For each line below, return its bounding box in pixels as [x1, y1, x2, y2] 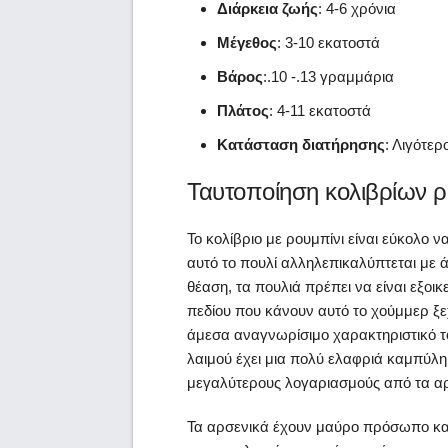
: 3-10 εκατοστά [277, 34, 380, 52]
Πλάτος [217, 102, 269, 120]
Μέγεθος [217, 34, 277, 52]
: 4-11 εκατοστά [269, 102, 371, 120]
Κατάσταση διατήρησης [217, 136, 385, 154]
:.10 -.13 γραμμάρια [263, 68, 394, 86]
